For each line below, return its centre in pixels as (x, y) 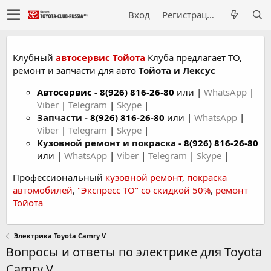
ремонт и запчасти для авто (76, 70)
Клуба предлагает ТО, (194, 57)
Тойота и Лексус (177, 70)
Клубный (34, 57)
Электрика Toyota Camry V (60, 236)
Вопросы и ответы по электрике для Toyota (134, 252)
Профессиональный (59, 177)
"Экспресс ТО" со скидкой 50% (144, 190)
